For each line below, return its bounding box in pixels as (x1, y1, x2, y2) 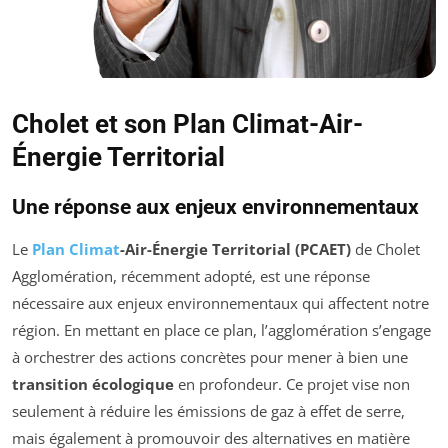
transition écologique (12, 374, 174, 395)
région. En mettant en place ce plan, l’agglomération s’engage (12, 320, 431, 341)
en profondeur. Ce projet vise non (174, 374, 410, 395)
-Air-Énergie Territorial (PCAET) (120, 239, 351, 260)
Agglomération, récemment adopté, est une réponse (12, 266, 370, 287)
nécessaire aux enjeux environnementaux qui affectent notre (12, 293, 429, 314)
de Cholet (351, 239, 420, 260)
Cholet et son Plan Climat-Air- (12, 109, 363, 140)
